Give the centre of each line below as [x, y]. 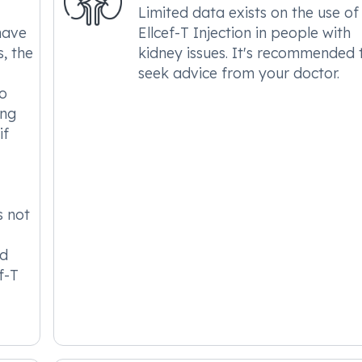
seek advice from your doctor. [239, 73]
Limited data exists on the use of [249, 12]
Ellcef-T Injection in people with [245, 32]
